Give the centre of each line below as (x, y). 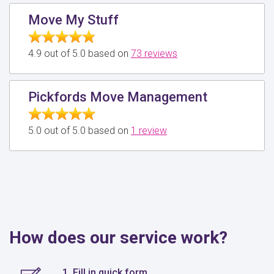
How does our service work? (118, 237)
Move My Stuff (73, 20)
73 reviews (154, 53)
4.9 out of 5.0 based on (80, 53)
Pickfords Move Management (118, 97)
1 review (149, 130)
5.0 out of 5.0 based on (80, 130)
